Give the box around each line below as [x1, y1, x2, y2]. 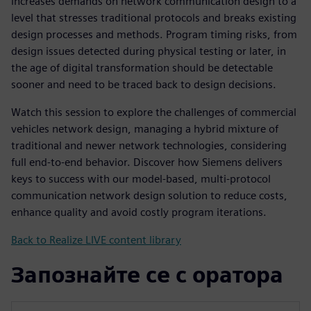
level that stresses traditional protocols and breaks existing [11, 10, 296, 24]
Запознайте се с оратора [11, 260, 283, 288]
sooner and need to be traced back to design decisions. [11, 77, 276, 91]
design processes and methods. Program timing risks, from [11, 27, 297, 41]
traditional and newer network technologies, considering [11, 138, 287, 152]
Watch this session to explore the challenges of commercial [11, 105, 296, 119]
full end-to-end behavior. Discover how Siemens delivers [11, 155, 283, 169]
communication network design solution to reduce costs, [11, 188, 287, 202]
